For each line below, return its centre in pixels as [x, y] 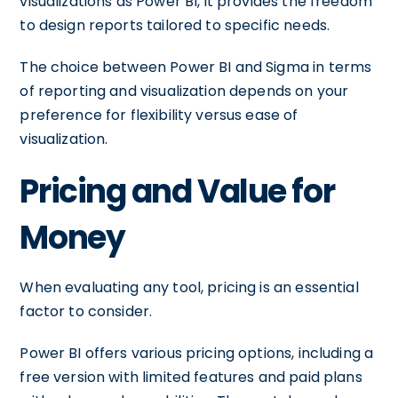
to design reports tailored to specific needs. [175, 25]
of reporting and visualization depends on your [184, 91]
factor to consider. [86, 311]
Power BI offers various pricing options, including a [197, 353]
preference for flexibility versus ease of [159, 115]
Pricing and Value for [177, 191]
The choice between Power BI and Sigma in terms [196, 67]
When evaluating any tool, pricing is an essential [189, 287]
